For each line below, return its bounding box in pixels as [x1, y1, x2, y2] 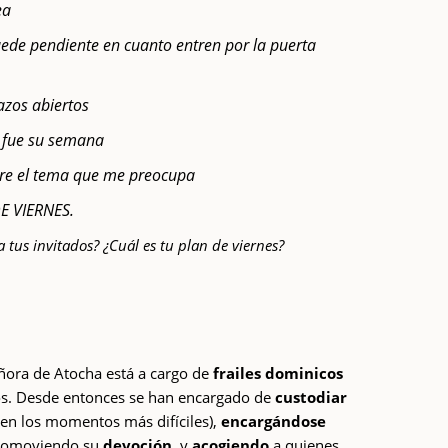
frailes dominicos [209, 362, 344, 383]
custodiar [275, 386, 348, 407]
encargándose [217, 410, 327, 431]
